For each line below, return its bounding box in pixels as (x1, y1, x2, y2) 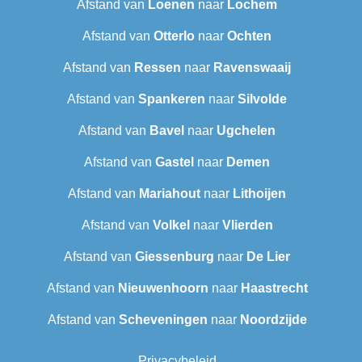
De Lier (246, 250, 290, 264)
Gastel (155, 155, 194, 170)
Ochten (227, 29, 271, 44)
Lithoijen (233, 187, 286, 201)
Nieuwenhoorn (117, 281, 208, 296)
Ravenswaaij (213, 61, 291, 75)
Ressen (134, 61, 181, 75)
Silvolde (238, 92, 287, 107)
